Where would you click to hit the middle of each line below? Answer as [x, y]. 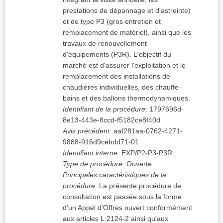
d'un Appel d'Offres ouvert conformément [127, 208]
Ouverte [139, 164]
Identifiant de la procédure [104, 109]
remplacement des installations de [116, 76]
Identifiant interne [90, 153]
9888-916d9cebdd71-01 [101, 142]
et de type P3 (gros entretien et [112, 22]
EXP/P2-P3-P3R [147, 153]
